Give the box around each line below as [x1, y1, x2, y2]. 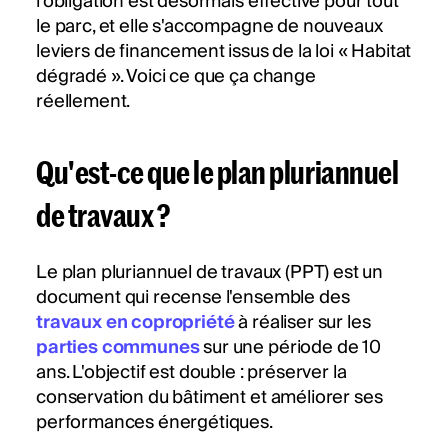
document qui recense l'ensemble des [36, 282, 350, 314]
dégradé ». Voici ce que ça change [36, 61, 316, 93]
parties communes [36, 332, 200, 364]
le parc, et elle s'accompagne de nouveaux [36, 11, 383, 43]
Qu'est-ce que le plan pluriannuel [36, 153, 399, 191]
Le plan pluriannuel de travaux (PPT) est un [36, 257, 384, 289]
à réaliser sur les [234, 307, 371, 339]
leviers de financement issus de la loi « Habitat [36, 36, 412, 68]
